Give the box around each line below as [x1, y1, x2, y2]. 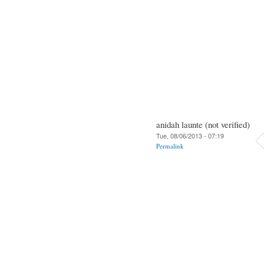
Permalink [156, 141, 184, 150]
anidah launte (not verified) [156, 118, 250, 130]
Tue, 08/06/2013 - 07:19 [156, 130, 224, 140]
